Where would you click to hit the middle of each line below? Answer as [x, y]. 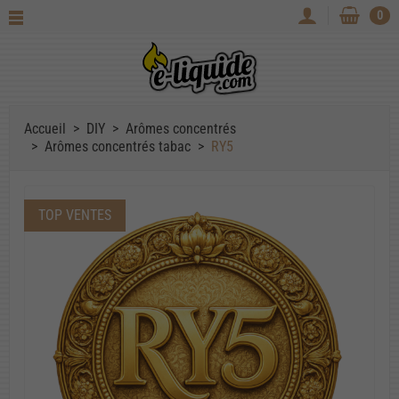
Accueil [45, 128]
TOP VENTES [75, 215]
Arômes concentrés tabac [118, 146]
